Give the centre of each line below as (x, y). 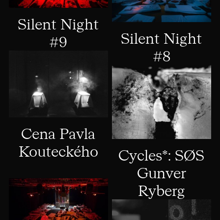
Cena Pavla (58, 135)
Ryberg (161, 192)
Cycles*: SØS (162, 157)
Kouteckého (58, 153)
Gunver (161, 175)
